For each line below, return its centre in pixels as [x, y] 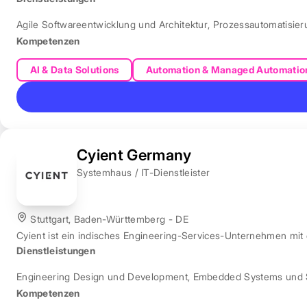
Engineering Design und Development [102, 276]
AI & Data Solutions [74, 69]
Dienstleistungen [56, 250]
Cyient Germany [134, 155]
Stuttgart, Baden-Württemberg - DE [108, 219]
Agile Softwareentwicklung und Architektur [112, 25]
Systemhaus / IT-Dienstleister [144, 172]
